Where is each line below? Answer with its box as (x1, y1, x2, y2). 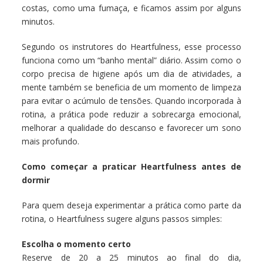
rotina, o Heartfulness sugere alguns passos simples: (22, 213, 222, 225)
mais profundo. (22, 136, 80, 147)
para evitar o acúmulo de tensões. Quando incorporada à (22, 95, 241, 107)
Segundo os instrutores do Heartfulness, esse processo (22, 41, 241, 53)
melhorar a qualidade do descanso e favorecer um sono (22, 122, 241, 134)
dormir (22, 174, 50, 186)
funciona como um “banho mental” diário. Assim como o (22, 55, 241, 66)
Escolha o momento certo (22, 238, 131, 250)
